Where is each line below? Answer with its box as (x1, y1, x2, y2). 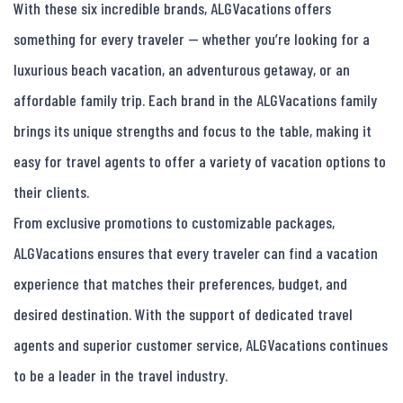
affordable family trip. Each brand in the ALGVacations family (13, 90, 377, 111)
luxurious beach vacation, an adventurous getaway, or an (13, 59, 350, 80)
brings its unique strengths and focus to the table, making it (13, 121, 372, 141)
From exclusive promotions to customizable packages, (13, 212, 335, 233)
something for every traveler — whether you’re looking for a (13, 29, 370, 49)
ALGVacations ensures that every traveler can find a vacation (13, 243, 378, 264)
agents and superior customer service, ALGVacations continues (13, 335, 388, 355)
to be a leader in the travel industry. (13, 365, 228, 386)
